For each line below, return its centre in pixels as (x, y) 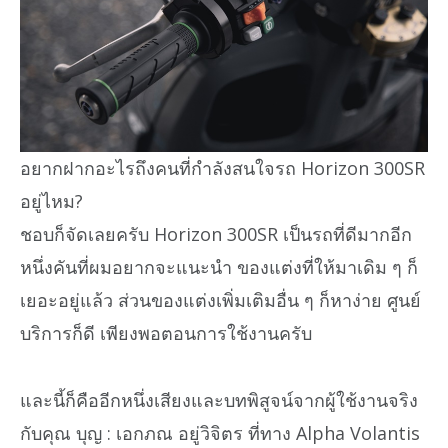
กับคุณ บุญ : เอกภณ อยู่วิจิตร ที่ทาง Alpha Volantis (220, 432)
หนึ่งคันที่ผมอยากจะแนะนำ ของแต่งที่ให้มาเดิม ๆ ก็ (219, 267)
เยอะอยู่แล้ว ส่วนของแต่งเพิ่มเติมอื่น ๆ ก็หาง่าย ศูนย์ (220, 300)
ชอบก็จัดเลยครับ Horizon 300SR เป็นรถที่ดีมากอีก (216, 234)
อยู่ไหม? (51, 201)
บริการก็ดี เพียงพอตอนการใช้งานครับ (166, 333)
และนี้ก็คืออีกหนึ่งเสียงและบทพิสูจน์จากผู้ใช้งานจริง (219, 399)
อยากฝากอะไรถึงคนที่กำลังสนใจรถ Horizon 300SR (222, 168)
